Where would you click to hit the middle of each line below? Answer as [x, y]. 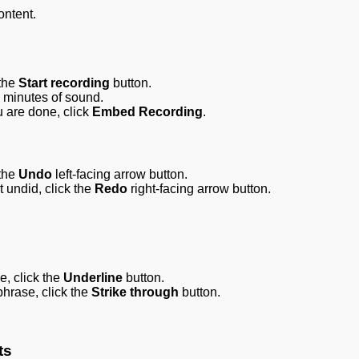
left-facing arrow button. [120, 174]
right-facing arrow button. [199, 188]
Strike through [135, 292]
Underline [93, 278]
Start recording [64, 83]
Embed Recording [147, 112]
